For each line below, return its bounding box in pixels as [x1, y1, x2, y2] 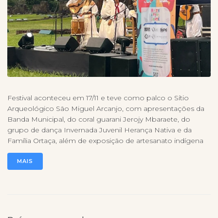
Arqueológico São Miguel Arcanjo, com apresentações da [7, 104, 204, 113]
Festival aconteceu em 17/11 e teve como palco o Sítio [7, 93, 189, 103]
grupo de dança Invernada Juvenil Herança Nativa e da [7, 126, 192, 135]
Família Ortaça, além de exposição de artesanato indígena [7, 136, 203, 145]
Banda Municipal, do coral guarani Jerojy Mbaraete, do [7, 115, 190, 124]
